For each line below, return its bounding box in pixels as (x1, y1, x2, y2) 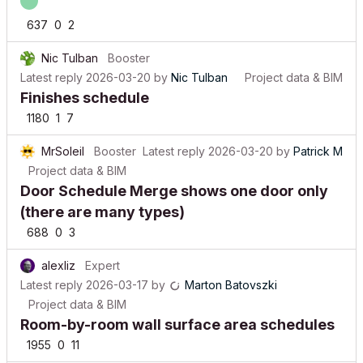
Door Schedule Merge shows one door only (20, 170, 328, 187)
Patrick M (293, 132, 343, 146)
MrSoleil (41, 132, 84, 146)
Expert (85, 246, 120, 260)
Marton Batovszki (185, 266, 277, 280)
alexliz (41, 246, 75, 260)
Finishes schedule (20, 77, 149, 94)
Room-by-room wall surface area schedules (20, 304, 335, 321)
